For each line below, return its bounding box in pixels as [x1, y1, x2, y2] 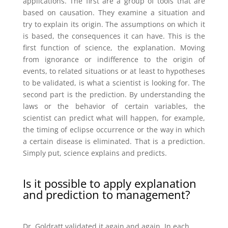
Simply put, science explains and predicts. [22, 148, 167, 158]
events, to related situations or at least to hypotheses [22, 66, 206, 76]
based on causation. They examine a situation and [22, 8, 206, 18]
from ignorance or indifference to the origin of [22, 54, 206, 65]
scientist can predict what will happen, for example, [22, 113, 206, 123]
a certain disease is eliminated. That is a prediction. [22, 136, 206, 147]
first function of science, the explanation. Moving [22, 43, 206, 53]
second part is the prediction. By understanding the [22, 90, 206, 100]
